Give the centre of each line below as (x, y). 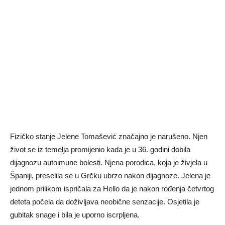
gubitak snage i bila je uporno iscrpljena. (75, 215)
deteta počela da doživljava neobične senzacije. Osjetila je (105, 202)
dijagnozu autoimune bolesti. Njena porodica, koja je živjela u (109, 162)
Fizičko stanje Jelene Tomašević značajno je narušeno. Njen (109, 136)
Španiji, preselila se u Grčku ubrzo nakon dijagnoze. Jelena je (110, 176)
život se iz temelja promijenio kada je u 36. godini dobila (100, 149)
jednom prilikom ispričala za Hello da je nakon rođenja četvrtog (112, 189)
